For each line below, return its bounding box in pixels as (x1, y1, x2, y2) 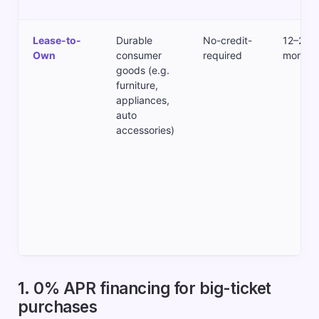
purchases (17, 297, 98, 317)
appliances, (115, 94, 169, 107)
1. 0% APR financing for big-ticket (17, 278, 271, 298)
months (282, 49, 317, 62)
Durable (115, 34, 152, 47)
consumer (115, 49, 162, 62)
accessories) (115, 124, 174, 137)
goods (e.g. (115, 64, 169, 77)
